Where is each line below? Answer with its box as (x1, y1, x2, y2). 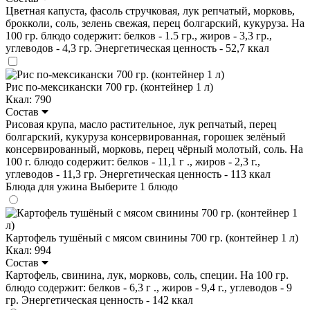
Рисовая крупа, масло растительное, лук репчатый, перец (6, 118, 277, 130)
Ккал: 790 (6, 93, 51, 105)
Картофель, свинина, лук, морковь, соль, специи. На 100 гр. (6, 268, 289, 281)
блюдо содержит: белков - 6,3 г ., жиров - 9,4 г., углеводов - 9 (6, 281, 292, 293)
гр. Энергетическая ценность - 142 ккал (6, 293, 193, 306)
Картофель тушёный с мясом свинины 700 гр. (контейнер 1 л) (6, 231, 298, 244)
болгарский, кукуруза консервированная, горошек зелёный (6, 130, 286, 143)
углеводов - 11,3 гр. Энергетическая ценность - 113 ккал (6, 167, 271, 180)
